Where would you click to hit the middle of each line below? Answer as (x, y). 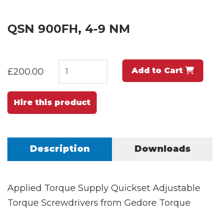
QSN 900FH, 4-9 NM (69, 28)
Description (60, 149)
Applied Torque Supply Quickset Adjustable (104, 188)
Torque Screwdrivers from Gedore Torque (99, 203)
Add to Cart (158, 70)
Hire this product (52, 102)
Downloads (162, 149)
